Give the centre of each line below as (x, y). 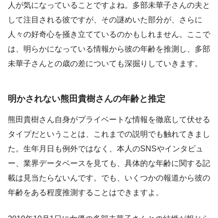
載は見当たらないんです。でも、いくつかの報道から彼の (109, 178)
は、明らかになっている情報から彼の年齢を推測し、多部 (109, 49)
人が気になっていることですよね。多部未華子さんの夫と (109, 5)
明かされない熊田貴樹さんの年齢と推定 (87, 99)
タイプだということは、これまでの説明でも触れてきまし (109, 134)
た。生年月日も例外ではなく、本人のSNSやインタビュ (106, 148)
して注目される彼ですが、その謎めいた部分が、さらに (105, 20)
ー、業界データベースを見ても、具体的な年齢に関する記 (109, 163)
